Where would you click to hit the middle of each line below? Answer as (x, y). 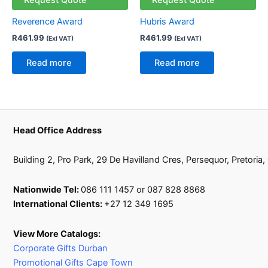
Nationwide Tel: (47, 189)
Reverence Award (47, 21)
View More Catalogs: (57, 234)
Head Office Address (58, 130)
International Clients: (59, 204)
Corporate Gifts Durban (61, 248)
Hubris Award (167, 21)
